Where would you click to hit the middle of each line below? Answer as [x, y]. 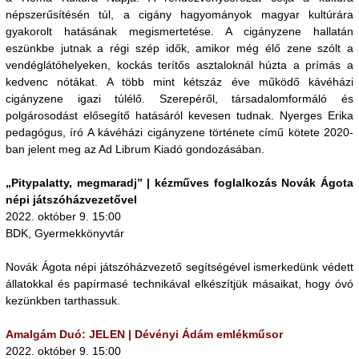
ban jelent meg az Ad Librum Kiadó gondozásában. [135, 149]
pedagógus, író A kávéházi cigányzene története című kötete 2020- [179, 132]
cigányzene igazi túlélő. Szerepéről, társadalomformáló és [179, 99]
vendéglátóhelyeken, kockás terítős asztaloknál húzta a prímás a [179, 65]
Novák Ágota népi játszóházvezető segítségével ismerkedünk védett [179, 267]
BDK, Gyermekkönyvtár [65, 233]
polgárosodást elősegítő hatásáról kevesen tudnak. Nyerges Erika [179, 115]
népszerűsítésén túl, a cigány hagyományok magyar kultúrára [179, 14]
